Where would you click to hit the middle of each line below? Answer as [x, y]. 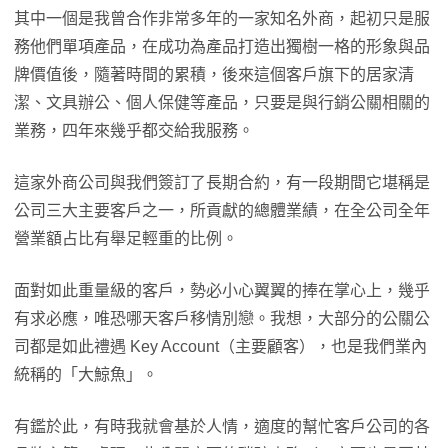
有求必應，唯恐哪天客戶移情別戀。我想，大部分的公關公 [222, 318]
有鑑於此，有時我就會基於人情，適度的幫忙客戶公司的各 [222, 426]
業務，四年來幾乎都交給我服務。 [136, 130]
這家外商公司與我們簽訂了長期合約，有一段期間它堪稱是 [222, 182]
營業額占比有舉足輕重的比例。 [128, 238]
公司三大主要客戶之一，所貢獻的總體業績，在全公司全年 [222, 210]
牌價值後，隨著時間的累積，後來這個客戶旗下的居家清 [214, 74]
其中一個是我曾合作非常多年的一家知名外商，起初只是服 [222, 18]
